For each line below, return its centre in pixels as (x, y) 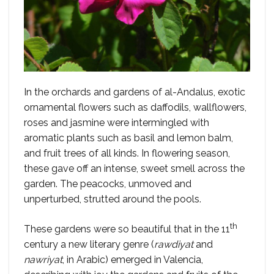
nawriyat (43, 259)
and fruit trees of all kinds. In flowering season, (127, 153)
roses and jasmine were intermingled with (117, 122)
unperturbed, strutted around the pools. (113, 199)
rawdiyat (175, 244)
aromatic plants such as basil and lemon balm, (128, 138)
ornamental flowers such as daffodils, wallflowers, (135, 107)
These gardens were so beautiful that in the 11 (127, 229)
